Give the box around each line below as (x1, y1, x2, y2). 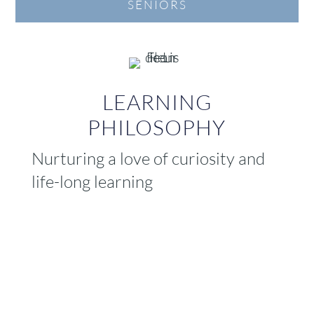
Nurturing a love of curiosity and (31, 148, 265, 169)
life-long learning (31, 171, 153, 192)
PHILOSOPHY (88, 114, 226, 140)
